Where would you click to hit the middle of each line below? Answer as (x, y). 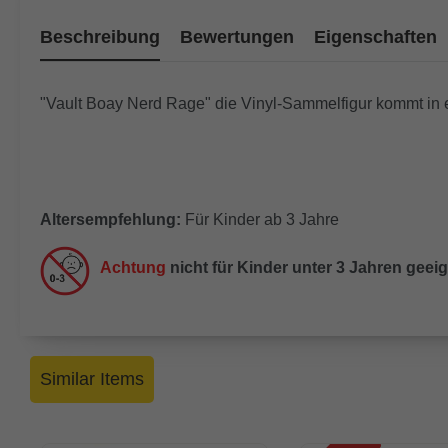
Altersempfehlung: (110, 220)
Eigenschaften (375, 37)
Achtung (135, 268)
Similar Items (92, 379)
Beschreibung (100, 37)
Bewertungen (237, 37)
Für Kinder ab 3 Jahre (260, 220)
